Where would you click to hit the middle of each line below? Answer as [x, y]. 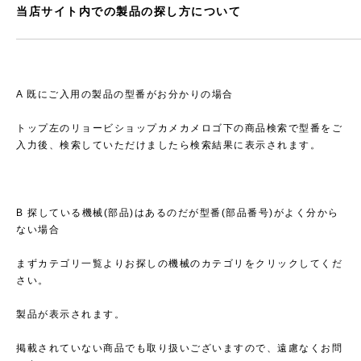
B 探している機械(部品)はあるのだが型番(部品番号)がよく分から [178, 212]
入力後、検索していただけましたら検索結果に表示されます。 [168, 145]
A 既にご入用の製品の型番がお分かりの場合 [125, 94]
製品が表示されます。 [71, 314]
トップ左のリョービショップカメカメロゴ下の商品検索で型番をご [179, 128]
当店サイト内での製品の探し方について [129, 11]
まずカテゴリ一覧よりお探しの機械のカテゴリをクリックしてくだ [179, 263]
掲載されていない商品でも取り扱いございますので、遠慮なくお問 [179, 348]
